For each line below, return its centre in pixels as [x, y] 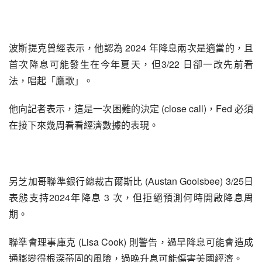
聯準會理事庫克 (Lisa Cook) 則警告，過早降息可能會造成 [131, 242]
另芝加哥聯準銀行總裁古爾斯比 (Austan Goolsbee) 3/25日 [131, 181]
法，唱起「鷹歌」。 [51, 80]
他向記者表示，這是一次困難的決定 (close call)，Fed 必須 [131, 108]
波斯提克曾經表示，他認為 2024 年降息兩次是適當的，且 [131, 48]
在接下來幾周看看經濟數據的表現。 [84, 125]
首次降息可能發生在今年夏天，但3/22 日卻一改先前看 [131, 64]
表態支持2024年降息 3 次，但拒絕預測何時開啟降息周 [131, 197]
